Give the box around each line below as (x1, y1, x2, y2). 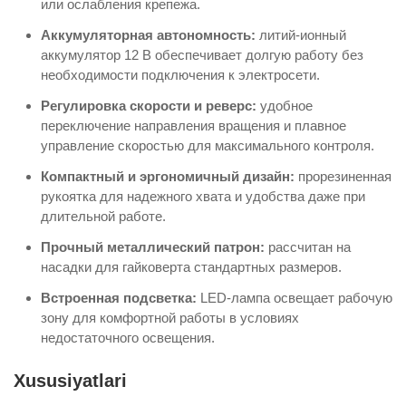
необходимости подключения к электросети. (41, 67, 320, 83)
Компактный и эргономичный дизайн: (41, 169, 295, 185)
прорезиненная (295, 169, 391, 185)
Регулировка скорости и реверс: (41, 98, 256, 114)
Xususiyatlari (14, 371, 127, 391)
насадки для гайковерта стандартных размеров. (41, 259, 342, 275)
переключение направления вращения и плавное (41, 118, 346, 134)
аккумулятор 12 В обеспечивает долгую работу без (41, 47, 363, 63)
